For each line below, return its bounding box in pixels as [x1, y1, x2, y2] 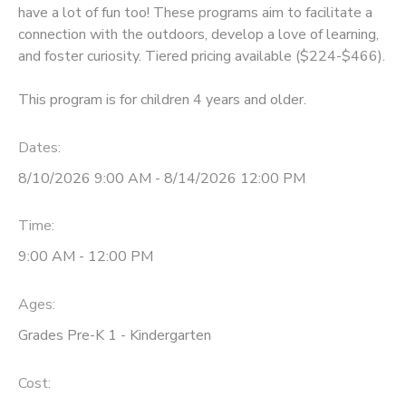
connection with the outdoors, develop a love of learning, [18, 24, 379, 44]
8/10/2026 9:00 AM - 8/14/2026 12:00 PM [18, 168, 305, 188]
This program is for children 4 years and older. [18, 89, 306, 110]
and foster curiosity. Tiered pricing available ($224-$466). [18, 45, 385, 66]
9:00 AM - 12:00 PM [18, 246, 153, 267]
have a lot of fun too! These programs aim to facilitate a [18, 2, 372, 23]
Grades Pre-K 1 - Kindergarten [18, 325, 211, 346]
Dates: [18, 137, 61, 158]
